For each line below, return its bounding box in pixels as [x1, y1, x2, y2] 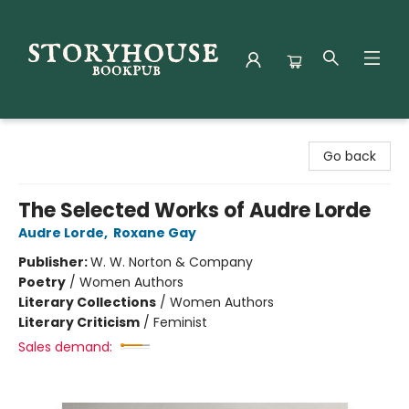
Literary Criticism [18, 313, 140, 331]
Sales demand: [18, 338, 112, 356]
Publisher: [18, 253, 90, 271]
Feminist [153, 313, 207, 331]
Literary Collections [18, 293, 156, 311]
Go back [323, 147, 376, 165]
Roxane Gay [113, 224, 196, 242]
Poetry [18, 273, 66, 291]
